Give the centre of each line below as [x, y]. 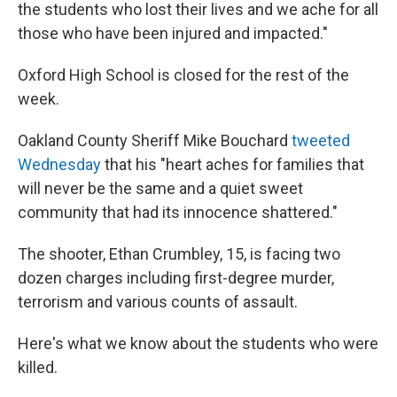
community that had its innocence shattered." [178, 212]
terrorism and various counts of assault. [158, 302]
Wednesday [59, 164]
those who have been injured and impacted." [173, 33]
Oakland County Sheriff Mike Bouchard [155, 140]
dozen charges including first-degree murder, [176, 278]
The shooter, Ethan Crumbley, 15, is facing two [179, 254]
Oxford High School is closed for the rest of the [183, 75]
